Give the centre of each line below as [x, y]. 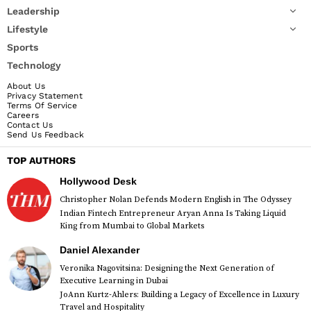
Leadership [33, 11]
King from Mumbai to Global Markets [132, 226]
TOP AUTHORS [41, 160]
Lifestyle [27, 29]
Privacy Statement [45, 95]
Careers [23, 115]
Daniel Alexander [100, 250]
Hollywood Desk [98, 181]
